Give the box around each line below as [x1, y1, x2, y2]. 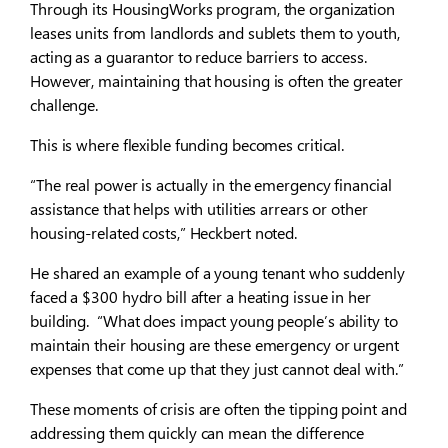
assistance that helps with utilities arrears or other [30, 198, 368, 220]
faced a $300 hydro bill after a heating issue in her [30, 286, 371, 308]
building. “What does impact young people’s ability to [30, 310, 398, 332]
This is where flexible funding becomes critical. [30, 134, 345, 156]
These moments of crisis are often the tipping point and [30, 398, 407, 420]
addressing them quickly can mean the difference [30, 422, 365, 444]
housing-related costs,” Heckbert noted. [30, 222, 298, 244]
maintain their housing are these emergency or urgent [30, 334, 399, 356]
